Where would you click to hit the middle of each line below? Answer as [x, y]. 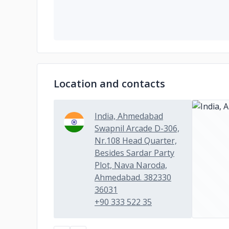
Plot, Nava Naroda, [131, 165]
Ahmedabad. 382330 [133, 177]
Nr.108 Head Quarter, [136, 141]
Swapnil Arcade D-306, [137, 128]
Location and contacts [109, 84]
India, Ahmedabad [129, 116]
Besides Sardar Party [134, 153]
